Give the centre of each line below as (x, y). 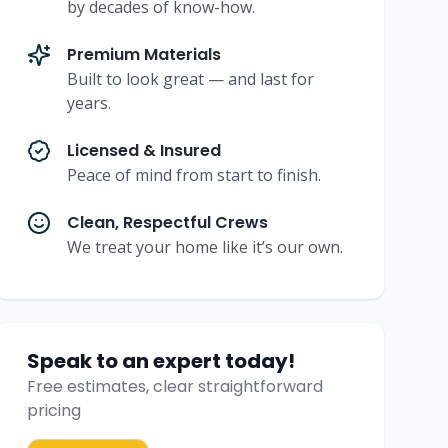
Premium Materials (143, 54)
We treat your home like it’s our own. (204, 246)
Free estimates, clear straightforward (174, 386)
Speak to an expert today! (160, 360)
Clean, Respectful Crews (167, 222)
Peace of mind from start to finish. (193, 174)
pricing (53, 410)
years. (88, 102)
